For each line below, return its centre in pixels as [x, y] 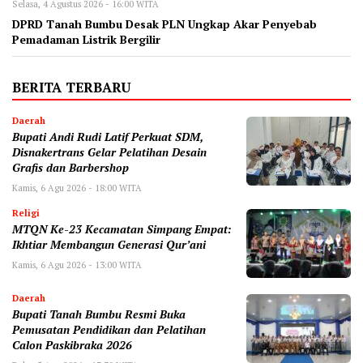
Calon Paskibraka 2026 [72, 345]
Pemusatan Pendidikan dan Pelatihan [109, 329]
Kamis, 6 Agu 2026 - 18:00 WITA [77, 188]
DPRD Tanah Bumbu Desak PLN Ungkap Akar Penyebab [164, 24]
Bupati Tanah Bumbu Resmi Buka [99, 314]
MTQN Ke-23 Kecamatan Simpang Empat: [122, 229]
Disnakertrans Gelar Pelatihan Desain [109, 152]
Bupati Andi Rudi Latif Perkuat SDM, [108, 137]
